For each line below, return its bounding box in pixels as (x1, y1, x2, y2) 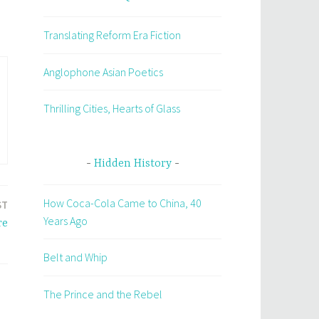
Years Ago (43, 213, 88, 228)
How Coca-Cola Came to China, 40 (43, 195, 202, 210)
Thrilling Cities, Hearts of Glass (43, 101, 180, 116)
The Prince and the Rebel (43, 286, 162, 301)
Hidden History (93, 157, 172, 171)
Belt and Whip (43, 250, 108, 265)
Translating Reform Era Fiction (43, 28, 181, 43)
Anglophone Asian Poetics (43, 64, 163, 79)
